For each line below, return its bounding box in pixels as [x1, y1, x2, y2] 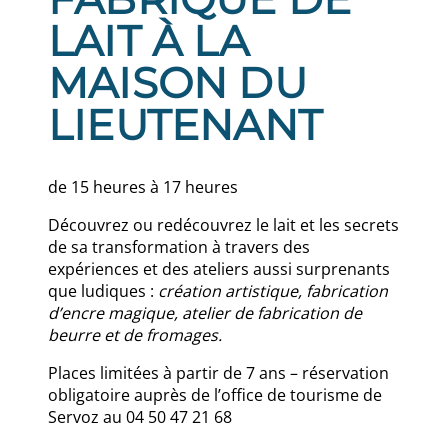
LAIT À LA [48, 15, 249, 67]
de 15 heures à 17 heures [48, 176, 238, 198]
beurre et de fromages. [48, 324, 222, 346]
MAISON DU [48, 57, 307, 109]
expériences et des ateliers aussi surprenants [48, 258, 390, 280]
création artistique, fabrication [158, 280, 388, 302]
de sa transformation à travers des [48, 236, 310, 258]
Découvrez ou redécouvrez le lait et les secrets [48, 214, 399, 236]
